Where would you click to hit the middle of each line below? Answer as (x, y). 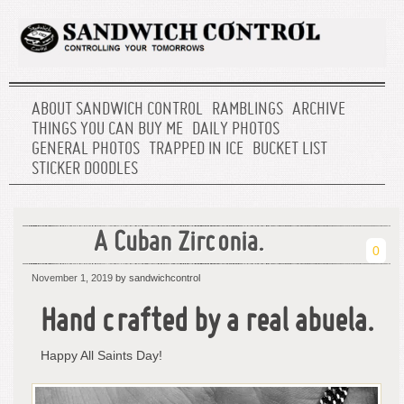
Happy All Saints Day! (101, 356)
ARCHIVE (319, 110)
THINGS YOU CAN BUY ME (107, 130)
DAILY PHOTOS (236, 130)
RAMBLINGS (248, 110)
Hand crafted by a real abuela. (207, 323)
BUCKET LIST (290, 150)
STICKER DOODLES (85, 170)
